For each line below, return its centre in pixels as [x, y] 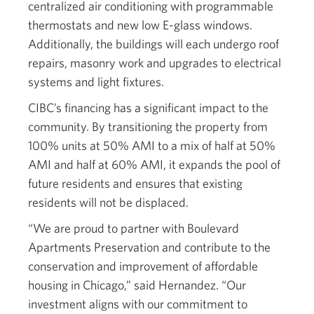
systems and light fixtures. [96, 82]
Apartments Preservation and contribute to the [149, 247]
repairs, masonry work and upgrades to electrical [155, 63]
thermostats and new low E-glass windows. [140, 25]
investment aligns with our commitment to [138, 304]
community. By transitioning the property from [148, 127]
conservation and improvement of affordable [143, 266]
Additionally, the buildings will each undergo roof [153, 44]
